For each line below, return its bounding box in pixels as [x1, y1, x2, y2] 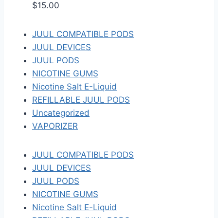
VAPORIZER [32, 121, 78, 131]
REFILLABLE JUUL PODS [32, 95, 130, 105]
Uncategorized [32, 108, 90, 118]
